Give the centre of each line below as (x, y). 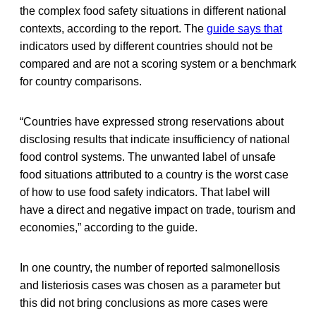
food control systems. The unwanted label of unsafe (148, 157)
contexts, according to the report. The (113, 28)
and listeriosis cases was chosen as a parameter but (150, 285)
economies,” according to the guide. (109, 227)
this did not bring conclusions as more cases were (144, 303)
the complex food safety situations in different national (153, 11)
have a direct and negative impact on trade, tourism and (158, 209)
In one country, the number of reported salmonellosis (150, 267)
